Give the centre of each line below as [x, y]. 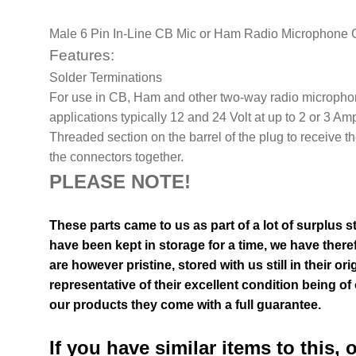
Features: [82, 56]
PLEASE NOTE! [120, 182]
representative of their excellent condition [176, 285]
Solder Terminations [106, 78]
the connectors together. [117, 157]
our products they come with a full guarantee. [187, 305]
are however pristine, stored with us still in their [192, 265]
